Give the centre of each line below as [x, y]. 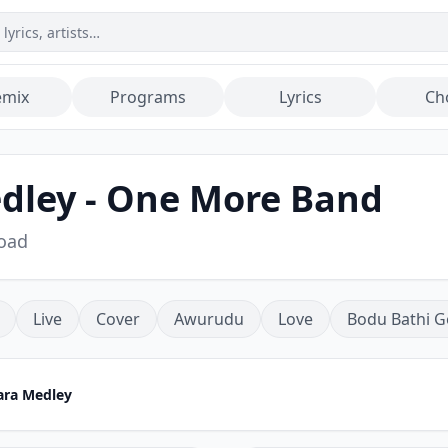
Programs [148, 97]
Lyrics [300, 97]
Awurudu [209, 319]
